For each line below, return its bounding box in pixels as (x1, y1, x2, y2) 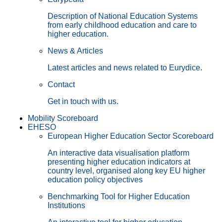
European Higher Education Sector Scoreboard (48, 131, 214, 140)
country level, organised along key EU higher (48, 166, 205, 175)
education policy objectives (48, 175, 143, 184)
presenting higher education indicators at (48, 157, 190, 166)
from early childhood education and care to (48, 20, 197, 29)
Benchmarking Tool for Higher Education (48, 192, 190, 201)
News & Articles (48, 46, 103, 55)
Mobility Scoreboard (28, 113, 98, 122)
